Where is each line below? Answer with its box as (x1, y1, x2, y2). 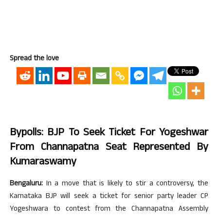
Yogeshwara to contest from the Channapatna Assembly (10, 203, 208, 216)
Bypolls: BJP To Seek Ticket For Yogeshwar (10, 125, 208, 142)
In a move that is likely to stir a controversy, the (43, 178, 208, 190)
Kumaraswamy (10, 154, 76, 171)
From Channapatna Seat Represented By (10, 139, 208, 157)
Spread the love (10, 53, 59, 65)
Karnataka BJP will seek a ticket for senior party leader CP (10, 191, 208, 203)
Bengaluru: (10, 178, 43, 190)
